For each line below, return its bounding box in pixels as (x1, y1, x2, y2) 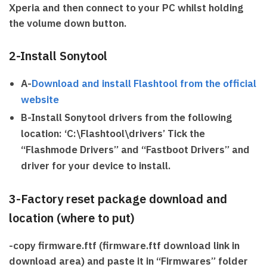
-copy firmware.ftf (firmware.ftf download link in (9, 238, 240, 252)
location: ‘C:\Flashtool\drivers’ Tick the (21, 126, 205, 140)
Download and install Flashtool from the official (32, 76, 256, 90)
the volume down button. (9, 17, 126, 30)
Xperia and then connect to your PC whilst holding (9, 1, 243, 15)
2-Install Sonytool (9, 48, 107, 64)
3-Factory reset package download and (9, 190, 227, 207)
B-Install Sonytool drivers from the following (21, 110, 232, 124)
